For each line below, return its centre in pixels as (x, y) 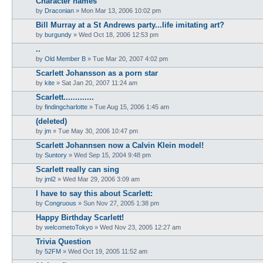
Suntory (56, 155)
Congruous (60, 203)
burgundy (58, 34)
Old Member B (65, 58)
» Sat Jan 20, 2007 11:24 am (96, 82)
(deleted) (51, 121)
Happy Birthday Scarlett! (80, 217)
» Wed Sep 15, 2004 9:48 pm (109, 155)
